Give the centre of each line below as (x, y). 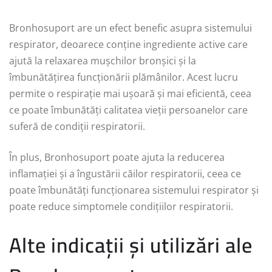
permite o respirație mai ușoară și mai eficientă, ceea (130, 93)
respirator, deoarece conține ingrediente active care (128, 44)
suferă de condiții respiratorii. (77, 126)
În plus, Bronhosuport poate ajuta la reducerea (117, 157)
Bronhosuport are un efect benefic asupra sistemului (131, 28)
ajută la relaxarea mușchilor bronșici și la (103, 61)
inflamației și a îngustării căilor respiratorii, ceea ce (125, 174)
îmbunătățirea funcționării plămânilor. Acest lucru (124, 77)
